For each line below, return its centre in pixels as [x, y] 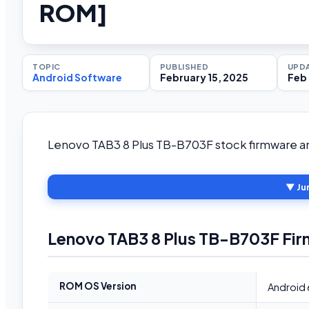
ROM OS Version [98, 286]
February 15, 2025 [204, 77]
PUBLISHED [184, 67]
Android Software [77, 77]
